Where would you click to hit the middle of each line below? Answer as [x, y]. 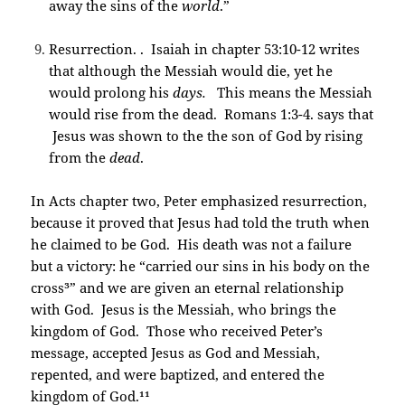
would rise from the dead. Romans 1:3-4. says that [212, 114]
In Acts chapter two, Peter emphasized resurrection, [199, 201]
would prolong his [111, 93]
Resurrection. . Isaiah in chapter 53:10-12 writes [205, 49]
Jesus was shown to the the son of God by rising [206, 136]
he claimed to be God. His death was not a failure [192, 245]
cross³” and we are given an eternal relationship [188, 288]
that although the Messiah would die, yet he [191, 71]
